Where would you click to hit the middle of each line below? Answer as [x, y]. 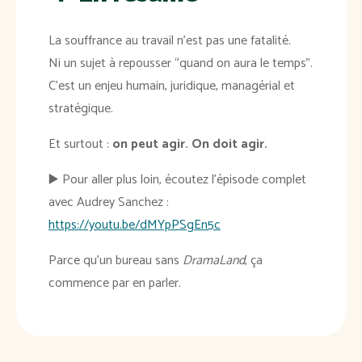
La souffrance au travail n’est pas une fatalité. [170, 41]
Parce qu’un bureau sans [116, 261]
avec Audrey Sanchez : [109, 203]
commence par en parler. [115, 284]
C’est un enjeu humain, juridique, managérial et [172, 86]
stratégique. [81, 109]
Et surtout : [80, 145]
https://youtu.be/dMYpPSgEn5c [135, 225]
